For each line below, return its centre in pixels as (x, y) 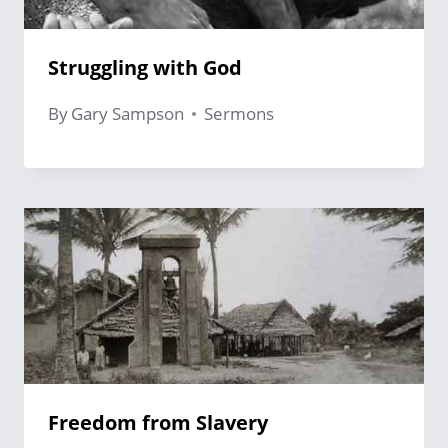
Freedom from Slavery (158, 423)
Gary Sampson (128, 114)
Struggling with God (145, 68)
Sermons (239, 114)
